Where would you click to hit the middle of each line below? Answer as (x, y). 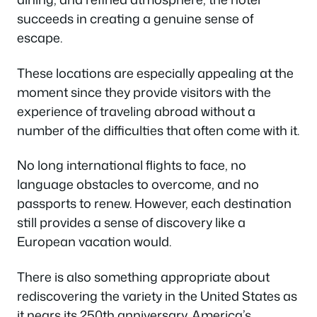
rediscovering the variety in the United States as (157, 295)
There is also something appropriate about (143, 276)
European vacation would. (94, 242)
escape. (40, 38)
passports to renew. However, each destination (154, 203)
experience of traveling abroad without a (136, 111)
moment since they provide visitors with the (144, 92)
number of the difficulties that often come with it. (158, 130)
